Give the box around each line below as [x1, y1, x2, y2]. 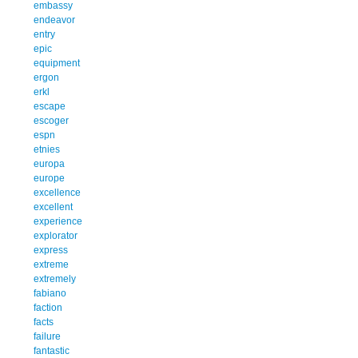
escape [34, 100, 66, 112]
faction [34, 301, 62, 313]
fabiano [34, 287, 66, 299]
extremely [34, 272, 76, 284]
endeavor [34, 14, 75, 26]
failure [34, 330, 61, 342]
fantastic [34, 344, 70, 356]
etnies [34, 143, 60, 155]
